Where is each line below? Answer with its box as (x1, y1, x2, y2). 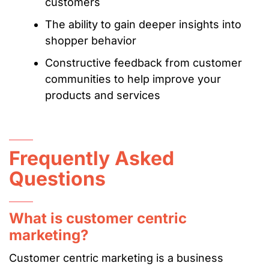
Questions (9, 167, 106, 191)
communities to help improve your (45, 73, 221, 86)
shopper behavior (45, 34, 136, 47)
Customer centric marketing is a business (9, 252, 223, 265)
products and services (45, 89, 160, 102)
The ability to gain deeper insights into (45, 18, 241, 31)
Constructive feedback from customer (45, 56, 242, 70)
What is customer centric (9, 210, 187, 228)
